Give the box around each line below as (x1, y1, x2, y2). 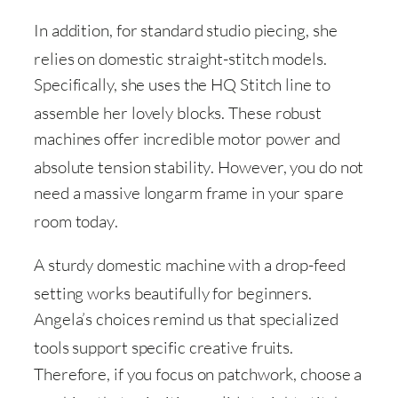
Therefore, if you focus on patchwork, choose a (34, 362, 362, 385)
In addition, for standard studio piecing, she (34, 19, 338, 41)
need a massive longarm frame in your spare (34, 182, 344, 204)
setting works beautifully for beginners (34, 283, 309, 305)
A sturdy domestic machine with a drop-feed (34, 254, 346, 276)
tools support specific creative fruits (34, 337, 291, 359)
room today (34, 211, 115, 233)
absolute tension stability (34, 156, 211, 179)
